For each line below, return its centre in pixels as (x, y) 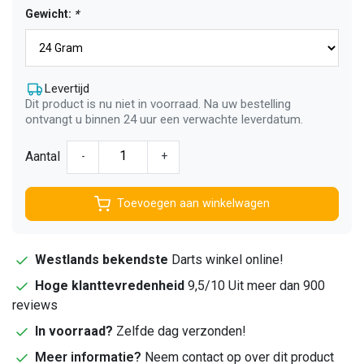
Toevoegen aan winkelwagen (193, 204)
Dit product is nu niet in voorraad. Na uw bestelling (158, 104)
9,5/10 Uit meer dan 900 (255, 285)
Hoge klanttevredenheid (110, 285)
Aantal (43, 157)
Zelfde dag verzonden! (180, 331)
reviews (35, 305)
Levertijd (67, 88)
